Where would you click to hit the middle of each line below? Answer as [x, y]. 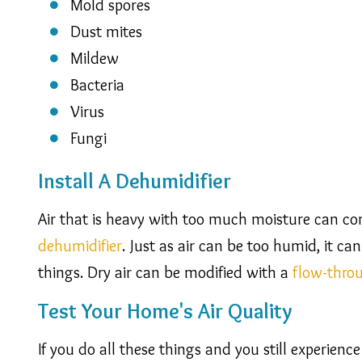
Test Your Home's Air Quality [165, 311]
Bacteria [97, 84]
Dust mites [106, 31]
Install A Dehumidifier [135, 181]
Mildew [95, 58]
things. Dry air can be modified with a [165, 272]
